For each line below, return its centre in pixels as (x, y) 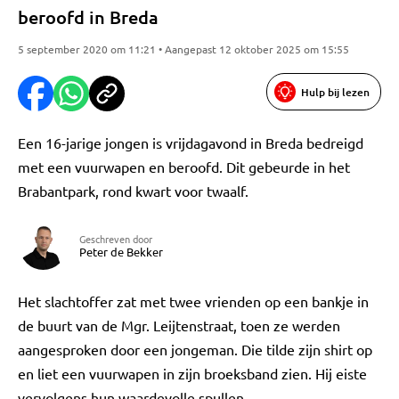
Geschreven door (116, 239)
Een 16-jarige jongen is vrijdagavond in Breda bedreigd (191, 142)
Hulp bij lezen (335, 92)
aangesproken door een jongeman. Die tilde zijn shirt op (195, 349)
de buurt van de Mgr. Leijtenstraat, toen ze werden (179, 325)
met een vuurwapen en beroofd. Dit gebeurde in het (184, 167)
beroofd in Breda (88, 17)
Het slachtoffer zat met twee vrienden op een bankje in (193, 301)
